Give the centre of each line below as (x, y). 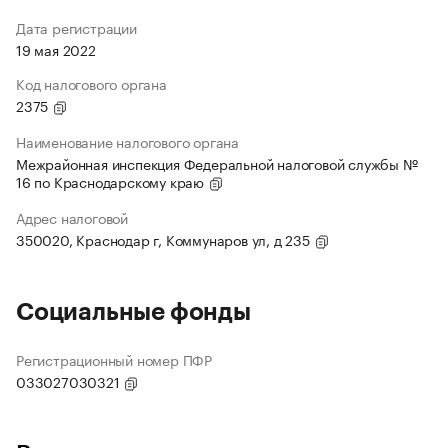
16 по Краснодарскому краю (112, 181)
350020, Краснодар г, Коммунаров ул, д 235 (165, 239)
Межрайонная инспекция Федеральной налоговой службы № (217, 163)
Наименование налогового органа (127, 141)
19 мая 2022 (56, 49)
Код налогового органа (91, 83)
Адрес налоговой (72, 217)
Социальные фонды (133, 312)
